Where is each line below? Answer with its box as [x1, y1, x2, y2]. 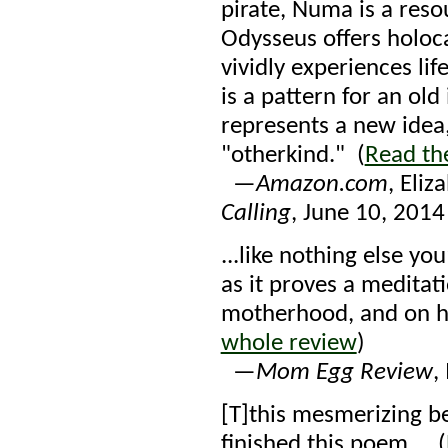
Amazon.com [255, 172, 388, 197]
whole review [220, 331, 357, 356]
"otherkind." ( [220, 143, 365, 168]
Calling [220, 201, 291, 226]
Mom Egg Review [255, 360, 433, 385]
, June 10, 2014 [290, 201, 445, 226]
